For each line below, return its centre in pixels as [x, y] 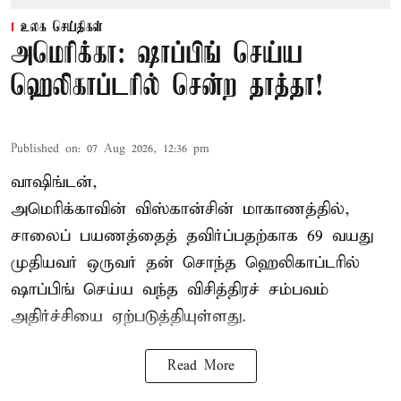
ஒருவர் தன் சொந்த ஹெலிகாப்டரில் [219, 263]
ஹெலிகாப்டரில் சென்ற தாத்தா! [167, 88]
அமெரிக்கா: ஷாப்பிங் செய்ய [157, 55]
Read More [200, 367]
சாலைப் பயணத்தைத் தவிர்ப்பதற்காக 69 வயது [192, 236]
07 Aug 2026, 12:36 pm [148, 149]
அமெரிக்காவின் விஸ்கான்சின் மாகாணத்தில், [180, 209]
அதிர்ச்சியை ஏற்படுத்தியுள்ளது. [128, 317]
